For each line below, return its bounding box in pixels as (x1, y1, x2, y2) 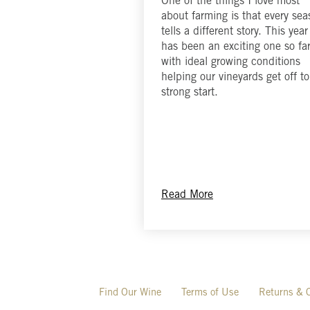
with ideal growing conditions (161, 57, 300, 69)
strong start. (161, 87, 218, 99)
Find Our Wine (98, 287, 161, 298)
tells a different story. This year (161, 26, 308, 38)
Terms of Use (181, 287, 239, 298)
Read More (161, 189, 213, 201)
